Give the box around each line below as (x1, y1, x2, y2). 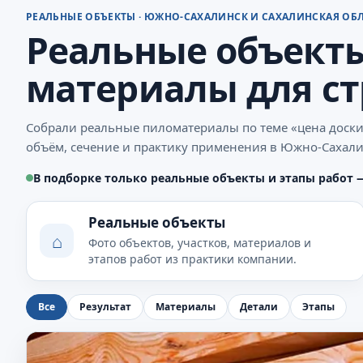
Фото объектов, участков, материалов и (88, 234, 311, 250)
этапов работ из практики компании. (88, 250, 297, 267)
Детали (240, 300, 278, 314)
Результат (79, 300, 131, 314)
